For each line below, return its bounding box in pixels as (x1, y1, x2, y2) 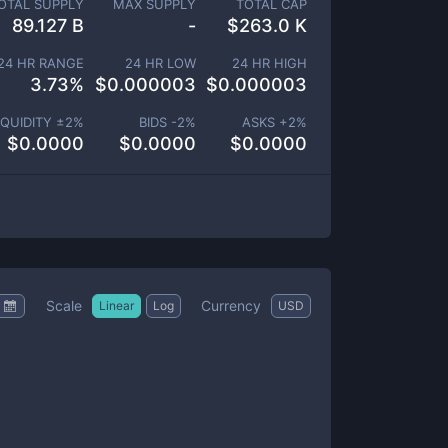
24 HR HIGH (232, 55, 307, 71)
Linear (99, 297, 134, 313)
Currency (201, 296, 261, 314)
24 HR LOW (124, 55, 196, 71)
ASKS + (242, 114, 288, 130)
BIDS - (138, 114, 177, 130)
